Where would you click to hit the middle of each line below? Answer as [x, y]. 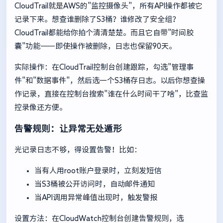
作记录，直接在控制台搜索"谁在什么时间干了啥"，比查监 [111, 94]
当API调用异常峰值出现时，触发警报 [96, 198]
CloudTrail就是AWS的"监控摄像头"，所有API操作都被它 [109, 5]
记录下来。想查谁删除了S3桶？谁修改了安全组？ [97, 19]
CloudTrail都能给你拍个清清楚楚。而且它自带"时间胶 [104, 32]
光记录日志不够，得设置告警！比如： [78, 150]
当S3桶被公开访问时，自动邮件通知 [95, 184]
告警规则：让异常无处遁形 [68, 128]
